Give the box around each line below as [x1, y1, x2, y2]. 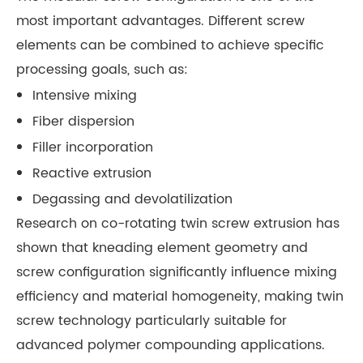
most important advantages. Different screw [16, 10, 305, 32]
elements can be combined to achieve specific [16, 34, 324, 56]
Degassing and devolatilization [32, 188, 233, 210]
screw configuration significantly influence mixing [16, 261, 337, 283]
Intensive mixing [32, 84, 137, 106]
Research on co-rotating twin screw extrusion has [16, 212, 340, 234]
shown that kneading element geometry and [16, 237, 308, 258]
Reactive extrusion [32, 162, 152, 184]
